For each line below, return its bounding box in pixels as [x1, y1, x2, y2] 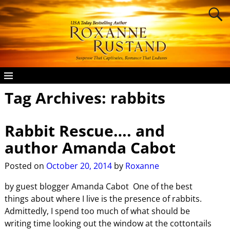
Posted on [4, 160, 46, 172]
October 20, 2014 [46, 160, 112, 172]
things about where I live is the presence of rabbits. [4, 193, 204, 205]
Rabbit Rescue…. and [4, 120, 165, 141]
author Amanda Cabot [4, 137, 176, 158]
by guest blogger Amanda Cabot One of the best [4, 181, 193, 193]
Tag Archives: [4, 87, 110, 109]
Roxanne [125, 160, 159, 172]
